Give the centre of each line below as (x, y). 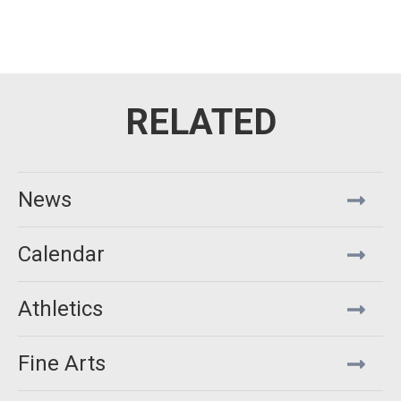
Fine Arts (62, 363)
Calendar (61, 254)
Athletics (60, 309)
